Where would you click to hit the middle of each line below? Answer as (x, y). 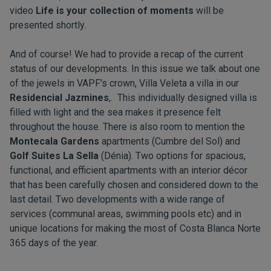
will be (210, 11)
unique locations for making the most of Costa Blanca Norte (135, 228)
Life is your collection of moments (116, 11)
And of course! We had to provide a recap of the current (126, 54)
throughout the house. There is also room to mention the (127, 127)
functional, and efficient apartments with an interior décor (129, 170)
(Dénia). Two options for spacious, (172, 156)
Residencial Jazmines (59, 98)
